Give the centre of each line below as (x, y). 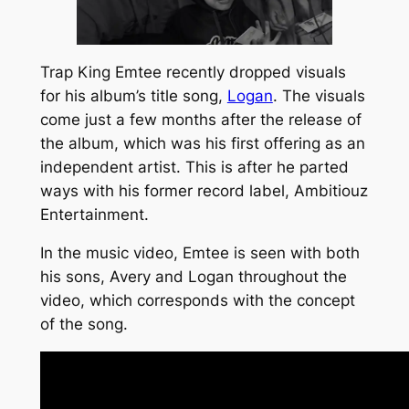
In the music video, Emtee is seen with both (199, 253)
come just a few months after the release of (200, 119)
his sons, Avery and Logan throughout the (193, 277)
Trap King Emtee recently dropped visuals (193, 72)
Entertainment (92, 214)
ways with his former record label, (167, 190)
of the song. (84, 325)
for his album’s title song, (133, 95)
